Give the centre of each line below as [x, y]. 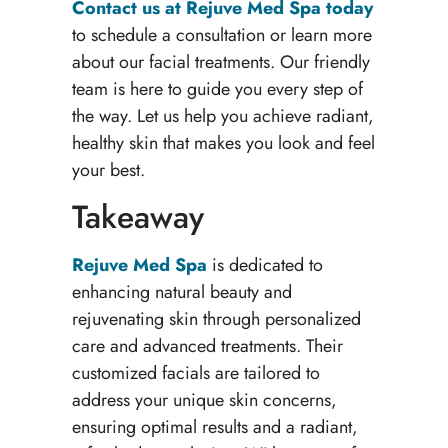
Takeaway [137, 217]
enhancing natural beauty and [181, 292]
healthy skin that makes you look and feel [223, 142]
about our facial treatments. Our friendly [220, 61]
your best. [110, 169]
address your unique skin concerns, [204, 400]
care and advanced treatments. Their [207, 346]
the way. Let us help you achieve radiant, [222, 115]
